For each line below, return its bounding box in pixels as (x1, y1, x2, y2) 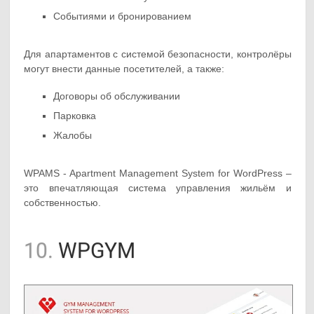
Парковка (53, 110, 97, 122)
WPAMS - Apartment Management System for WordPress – (24, 168, 292, 179)
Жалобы (53, 130, 93, 142)
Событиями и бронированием (53, 10, 192, 22)
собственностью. (24, 197, 102, 209)
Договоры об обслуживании (53, 90, 181, 102)
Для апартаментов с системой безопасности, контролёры (24, 48, 292, 60)
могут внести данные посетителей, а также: (24, 63, 225, 75)
